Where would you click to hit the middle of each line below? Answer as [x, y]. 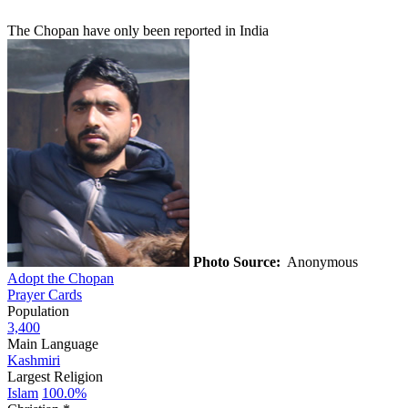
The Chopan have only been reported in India [138, 30]
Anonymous [321, 261]
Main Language [53, 343]
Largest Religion [55, 376]
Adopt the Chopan [61, 278]
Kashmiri [34, 360]
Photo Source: [237, 261]
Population [38, 311]
